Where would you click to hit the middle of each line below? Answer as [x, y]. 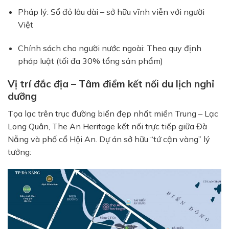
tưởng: [19, 152]
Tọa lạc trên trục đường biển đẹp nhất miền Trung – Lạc [113, 113]
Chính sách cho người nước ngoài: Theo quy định [110, 48]
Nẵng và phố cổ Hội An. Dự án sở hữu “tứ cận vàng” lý [109, 139]
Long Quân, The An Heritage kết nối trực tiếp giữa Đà [107, 126]
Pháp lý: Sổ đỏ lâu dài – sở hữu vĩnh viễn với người [111, 12]
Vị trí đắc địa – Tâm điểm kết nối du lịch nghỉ [111, 84]
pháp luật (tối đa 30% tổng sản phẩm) [90, 61]
